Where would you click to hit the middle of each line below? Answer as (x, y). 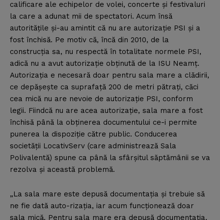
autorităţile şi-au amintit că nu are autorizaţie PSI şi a (105, 28)
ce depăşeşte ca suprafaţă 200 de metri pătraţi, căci (104, 87)
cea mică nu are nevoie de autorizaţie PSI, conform (101, 99)
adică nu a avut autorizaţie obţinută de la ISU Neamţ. (105, 64)
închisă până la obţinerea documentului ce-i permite (103, 123)
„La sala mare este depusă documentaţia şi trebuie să (107, 194)
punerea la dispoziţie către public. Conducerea (94, 134)
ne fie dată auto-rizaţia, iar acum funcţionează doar (102, 206)
